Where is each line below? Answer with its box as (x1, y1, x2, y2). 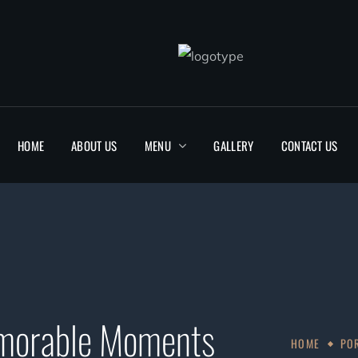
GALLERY (213, 136, 254, 154)
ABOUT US (71, 136, 117, 154)
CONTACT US (280, 136, 338, 154)
